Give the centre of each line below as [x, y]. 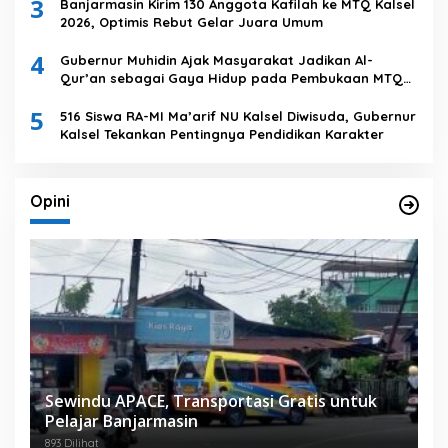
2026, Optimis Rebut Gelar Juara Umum [191, 22]
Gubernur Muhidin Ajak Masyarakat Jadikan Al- [216, 60]
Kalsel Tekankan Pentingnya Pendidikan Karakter [222, 134]
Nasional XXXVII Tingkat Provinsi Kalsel [190, 96]
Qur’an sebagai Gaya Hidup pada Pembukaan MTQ [231, 78]
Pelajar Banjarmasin [121, 420]
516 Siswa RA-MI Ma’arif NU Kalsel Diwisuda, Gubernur [238, 116]
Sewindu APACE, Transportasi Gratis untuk [211, 400]
